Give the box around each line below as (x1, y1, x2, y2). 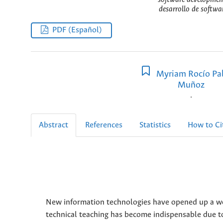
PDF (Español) (52, 26, 103, 35)
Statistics (139, 120, 171, 129)
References (85, 120, 122, 129)
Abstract (39, 120, 68, 129)
